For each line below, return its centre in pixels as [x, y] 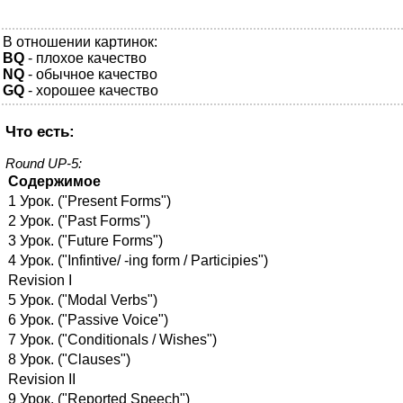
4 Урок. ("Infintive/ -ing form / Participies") [138, 261]
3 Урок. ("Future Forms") [85, 241]
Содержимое [54, 182]
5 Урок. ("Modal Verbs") [83, 300]
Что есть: [40, 132]
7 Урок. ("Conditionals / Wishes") [112, 340]
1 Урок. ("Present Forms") [90, 201]
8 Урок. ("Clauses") [69, 360]
